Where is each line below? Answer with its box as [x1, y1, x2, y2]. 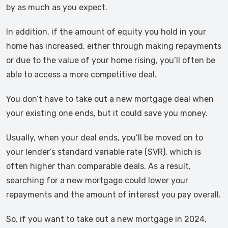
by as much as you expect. [6, 3, 107, 12]
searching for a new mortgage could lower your [6, 176, 188, 185]
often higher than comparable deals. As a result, [6, 161, 191, 171]
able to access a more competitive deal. [6, 70, 157, 79]
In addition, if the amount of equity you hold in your [6, 27, 206, 37]
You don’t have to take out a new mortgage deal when [6, 94, 214, 104]
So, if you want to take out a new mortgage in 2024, [6, 214, 207, 224]
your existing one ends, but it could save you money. [6, 108, 208, 118]
